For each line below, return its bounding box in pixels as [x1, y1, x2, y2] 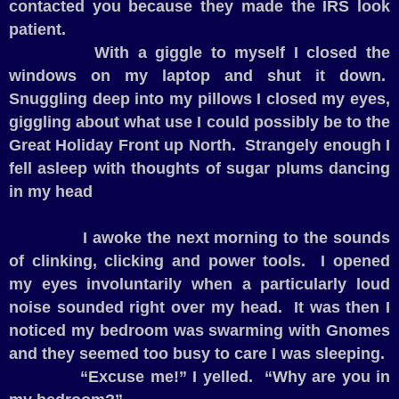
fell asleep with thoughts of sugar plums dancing [9, 159, 390, 178]
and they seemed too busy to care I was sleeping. [9, 345, 385, 363]
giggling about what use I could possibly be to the [9, 113, 390, 132]
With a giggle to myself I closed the [94, 44, 391, 62]
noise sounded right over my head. [9, 298, 282, 317]
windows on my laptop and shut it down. [9, 67, 386, 85]
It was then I [293, 298, 391, 317]
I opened [321, 252, 390, 271]
